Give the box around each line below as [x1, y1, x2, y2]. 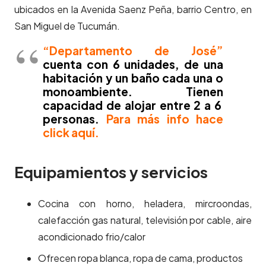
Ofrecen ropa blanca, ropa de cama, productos [38, 252, 243, 265]
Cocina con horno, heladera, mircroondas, [38, 197, 252, 210]
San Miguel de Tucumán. [14, 20, 120, 33]
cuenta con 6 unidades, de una [43, 57, 223, 72]
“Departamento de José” [43, 43, 223, 58]
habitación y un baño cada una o [43, 71, 223, 85]
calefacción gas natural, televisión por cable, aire [38, 214, 252, 227]
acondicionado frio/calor [38, 230, 145, 243]
